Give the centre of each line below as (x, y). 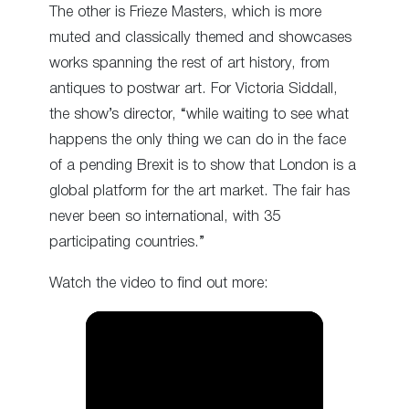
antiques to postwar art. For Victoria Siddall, (194, 89)
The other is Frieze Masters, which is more (185, 13)
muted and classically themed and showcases (200, 38)
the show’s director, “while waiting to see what (199, 115)
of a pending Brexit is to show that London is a (203, 166)
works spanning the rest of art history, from (189, 64)
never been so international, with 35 (165, 217)
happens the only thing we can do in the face (198, 141)
